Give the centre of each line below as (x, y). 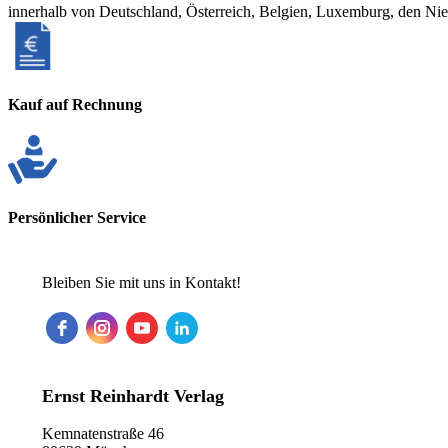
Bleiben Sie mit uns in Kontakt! (141, 283)
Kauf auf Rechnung (75, 104)
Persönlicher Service (77, 218)
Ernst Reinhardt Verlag (133, 396)
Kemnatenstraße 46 (103, 434)
